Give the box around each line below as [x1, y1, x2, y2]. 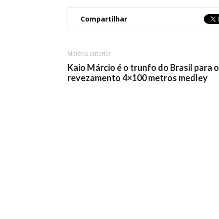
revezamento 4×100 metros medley [67, 72, 208, 83]
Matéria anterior [67, 50, 110, 57]
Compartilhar [81, 14, 127, 23]
